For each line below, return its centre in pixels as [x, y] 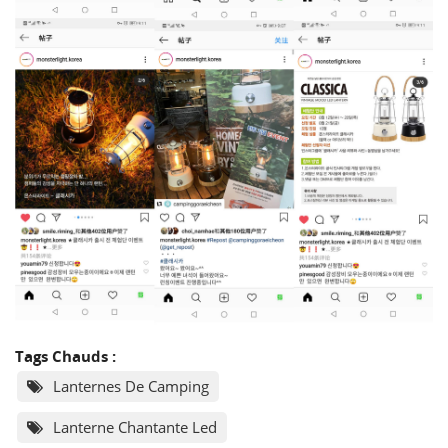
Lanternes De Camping [131, 386]
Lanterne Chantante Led [135, 427]
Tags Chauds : [65, 356]
